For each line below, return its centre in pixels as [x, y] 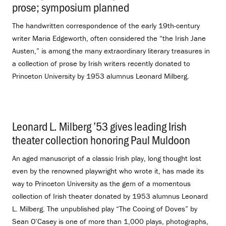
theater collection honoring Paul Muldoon [101, 140]
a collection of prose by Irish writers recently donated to [101, 63]
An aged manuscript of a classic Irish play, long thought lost [107, 158]
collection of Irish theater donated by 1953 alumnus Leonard [110, 196]
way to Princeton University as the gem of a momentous [101, 184]
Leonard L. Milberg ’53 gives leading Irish [99, 126]
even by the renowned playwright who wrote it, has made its [108, 171]
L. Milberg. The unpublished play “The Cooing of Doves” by [105, 209]
